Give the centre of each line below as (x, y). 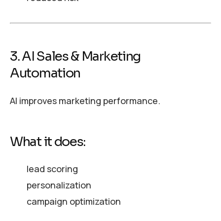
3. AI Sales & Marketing (75, 57)
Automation (45, 74)
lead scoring (52, 169)
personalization (59, 185)
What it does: (48, 142)
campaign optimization (74, 202)
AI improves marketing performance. (85, 100)
